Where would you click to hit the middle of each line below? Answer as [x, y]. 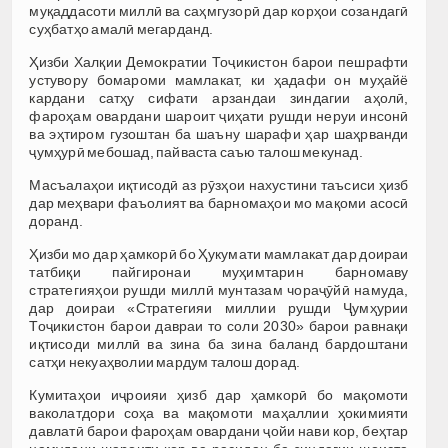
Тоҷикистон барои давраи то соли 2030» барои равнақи [219, 325]
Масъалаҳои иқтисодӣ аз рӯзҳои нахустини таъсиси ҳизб [219, 184]
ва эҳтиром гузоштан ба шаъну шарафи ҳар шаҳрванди [219, 133]
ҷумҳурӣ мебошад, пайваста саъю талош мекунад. [196, 151]
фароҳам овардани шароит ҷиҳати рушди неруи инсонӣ [219, 115]
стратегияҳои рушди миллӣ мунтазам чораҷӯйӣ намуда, [219, 289]
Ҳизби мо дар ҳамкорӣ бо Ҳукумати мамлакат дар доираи [219, 253]
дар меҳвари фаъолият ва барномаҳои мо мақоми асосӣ [219, 202]
